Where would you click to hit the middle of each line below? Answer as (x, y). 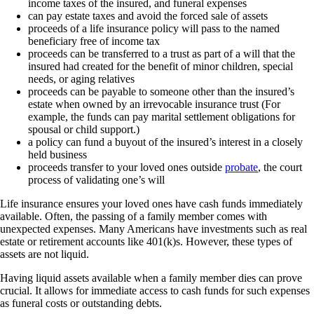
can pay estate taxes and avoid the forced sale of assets (148, 16)
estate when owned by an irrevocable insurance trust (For (154, 104)
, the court (280, 168)
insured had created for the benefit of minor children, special (161, 67)
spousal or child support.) (84, 130)
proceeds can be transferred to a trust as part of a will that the (162, 54)
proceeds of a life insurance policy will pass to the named (154, 29)
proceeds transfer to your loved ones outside (127, 168)
